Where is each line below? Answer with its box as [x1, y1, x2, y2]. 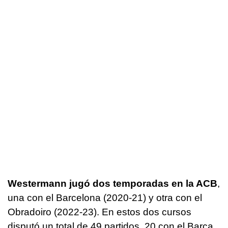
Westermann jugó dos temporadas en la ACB [8, 178, 217, 189]
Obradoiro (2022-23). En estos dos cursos [8, 206, 191, 217]
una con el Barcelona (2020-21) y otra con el [8, 192, 202, 203]
